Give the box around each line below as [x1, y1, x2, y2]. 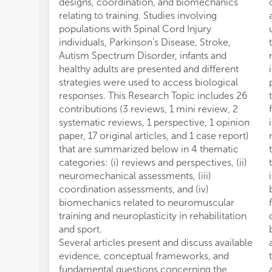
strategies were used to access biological [59, 76, 238, 88]
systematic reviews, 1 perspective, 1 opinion [59, 117, 250, 128]
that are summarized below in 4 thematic [59, 143, 239, 155]
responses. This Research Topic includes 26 [59, 90, 248, 101]
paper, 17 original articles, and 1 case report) [59, 130, 249, 141]
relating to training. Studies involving [59, 10, 217, 21]
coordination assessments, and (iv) [59, 183, 209, 195]
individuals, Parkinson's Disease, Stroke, [59, 36, 231, 48]
